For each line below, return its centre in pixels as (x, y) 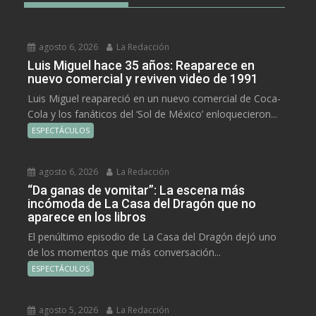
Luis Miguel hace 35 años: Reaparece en (141, 66)
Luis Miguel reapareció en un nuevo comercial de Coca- (154, 99)
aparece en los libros (87, 217)
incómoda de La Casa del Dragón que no (142, 204)
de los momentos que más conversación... (124, 253)
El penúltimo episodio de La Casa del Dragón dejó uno (152, 237)
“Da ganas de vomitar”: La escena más (136, 190)
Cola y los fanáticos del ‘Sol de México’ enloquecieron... (153, 114)
